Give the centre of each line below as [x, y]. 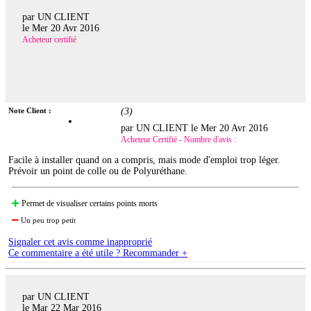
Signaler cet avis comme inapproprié [81, 242]
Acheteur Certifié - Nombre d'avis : [179, 139]
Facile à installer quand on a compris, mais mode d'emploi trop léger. [145, 160]
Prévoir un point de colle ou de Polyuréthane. [98, 171]
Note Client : [30, 110]
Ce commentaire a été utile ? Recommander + [98, 253]
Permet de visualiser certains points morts [89, 203]
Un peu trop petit [48, 220]
